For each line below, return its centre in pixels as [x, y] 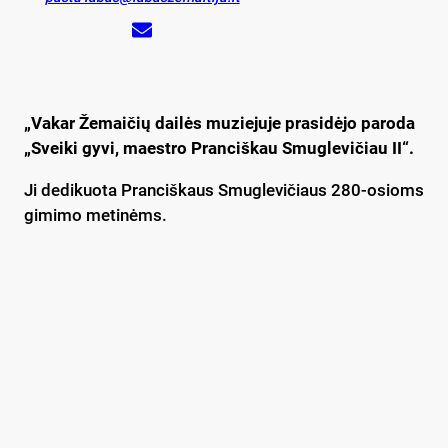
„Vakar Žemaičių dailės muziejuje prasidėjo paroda [219, 123]
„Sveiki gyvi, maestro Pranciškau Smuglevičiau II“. [219, 148]
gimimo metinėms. [95, 215]
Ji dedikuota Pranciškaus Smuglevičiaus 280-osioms [224, 190]
